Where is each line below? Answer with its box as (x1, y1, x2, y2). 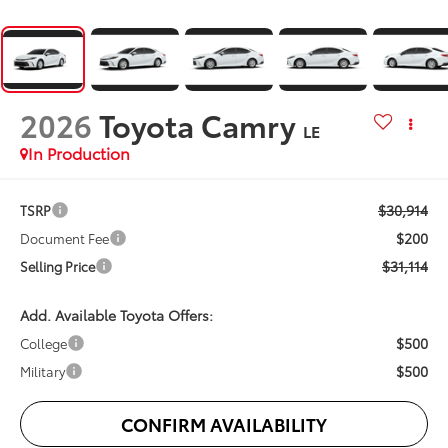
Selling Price (20, 257, 96, 276)
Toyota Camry (99, 102, 297, 146)
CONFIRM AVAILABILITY (121, 411, 327, 438)
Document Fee (20, 229, 110, 248)
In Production (28, 140, 131, 164)
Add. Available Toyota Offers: (20, 305, 214, 326)
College (20, 334, 68, 353)
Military (20, 362, 66, 381)
